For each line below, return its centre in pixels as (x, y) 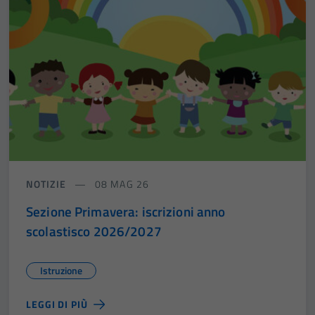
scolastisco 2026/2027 (94, 231)
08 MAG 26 (120, 184)
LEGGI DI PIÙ (57, 304)
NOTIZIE (46, 184)
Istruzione (61, 270)
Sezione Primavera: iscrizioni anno (126, 211)
